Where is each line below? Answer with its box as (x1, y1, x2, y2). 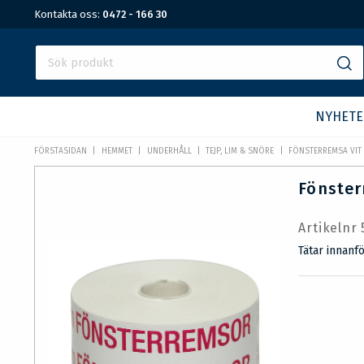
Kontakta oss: (34, 8, 102, 20)
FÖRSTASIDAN (34, 146, 87, 156)
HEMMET (101, 146, 132, 156)
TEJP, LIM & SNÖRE (206, 146, 275, 156)
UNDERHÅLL (146, 146, 192, 156)
